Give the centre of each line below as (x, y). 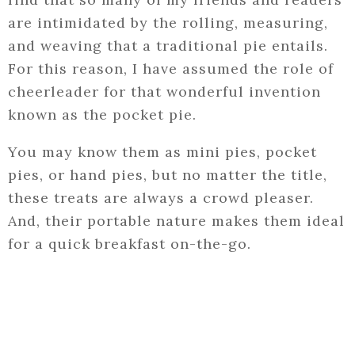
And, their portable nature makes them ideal (176, 221)
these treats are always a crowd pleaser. (161, 198)
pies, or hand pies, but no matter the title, (168, 175)
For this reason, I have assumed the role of (171, 69)
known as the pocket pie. (102, 115)
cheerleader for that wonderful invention (164, 92)
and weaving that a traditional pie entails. (168, 46)
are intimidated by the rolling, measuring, (168, 23)
